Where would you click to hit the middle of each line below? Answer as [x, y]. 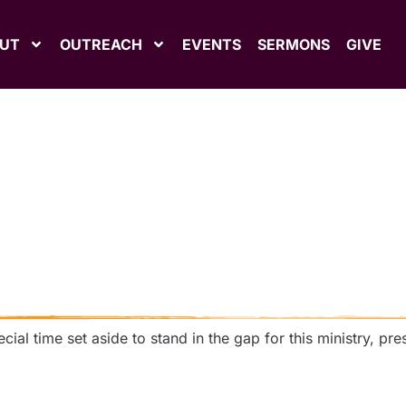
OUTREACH [101, 44]
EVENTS [211, 44]
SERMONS [293, 44]
